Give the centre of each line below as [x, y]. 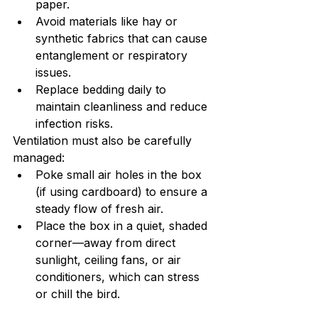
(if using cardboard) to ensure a [123, 192]
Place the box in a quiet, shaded [123, 226]
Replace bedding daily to [103, 90]
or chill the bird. [78, 294]
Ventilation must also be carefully [104, 141]
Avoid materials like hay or [108, 22]
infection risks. [74, 124]
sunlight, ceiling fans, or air [110, 260]
